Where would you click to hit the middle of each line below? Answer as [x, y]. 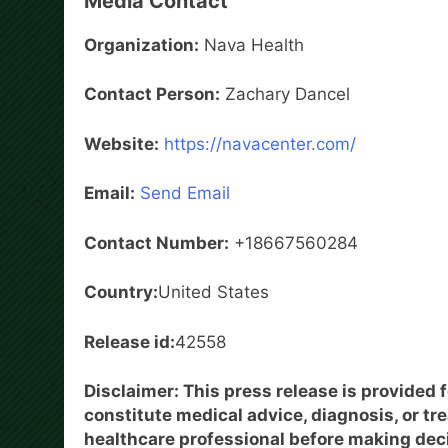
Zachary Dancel [285, 94]
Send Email [185, 193]
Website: [121, 143]
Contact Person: [152, 94]
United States [213, 292]
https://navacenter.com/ [260, 143]
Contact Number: [156, 242]
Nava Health [251, 44]
